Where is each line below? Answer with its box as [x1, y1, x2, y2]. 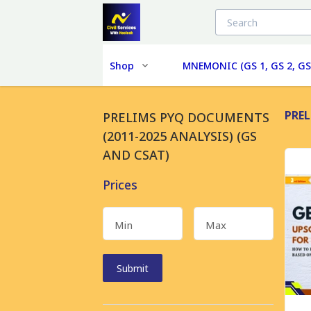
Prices [103, 176, 137, 193]
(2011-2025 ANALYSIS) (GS [103, 128, 257, 144]
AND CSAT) [103, 146, 169, 163]
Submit [117, 261, 149, 275]
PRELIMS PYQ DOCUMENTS [103, 109, 269, 126]
